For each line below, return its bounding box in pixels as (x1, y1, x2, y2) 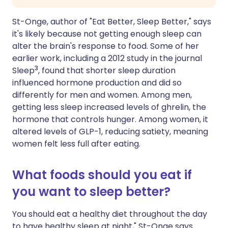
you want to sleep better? (12, 183, 170, 200)
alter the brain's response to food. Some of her (12, 40, 199, 52)
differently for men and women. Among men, (12, 89, 192, 101)
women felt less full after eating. (12, 138, 140, 150)
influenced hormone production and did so (12, 77, 182, 89)
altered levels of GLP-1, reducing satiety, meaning (12, 126, 208, 137)
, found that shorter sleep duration (38, 65, 176, 76)
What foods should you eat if (12, 166, 192, 183)
